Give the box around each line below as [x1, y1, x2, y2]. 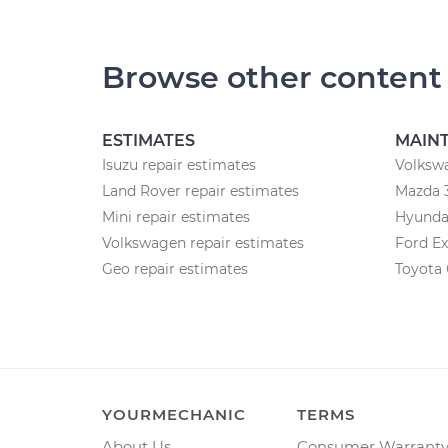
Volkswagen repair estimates [102, 234, 304, 252]
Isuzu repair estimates [102, 156, 256, 174]
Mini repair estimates [102, 208, 250, 226]
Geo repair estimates [102, 260, 248, 278]
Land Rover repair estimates [102, 182, 299, 200]
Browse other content [102, 59, 442, 96]
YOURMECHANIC [102, 405, 246, 424]
